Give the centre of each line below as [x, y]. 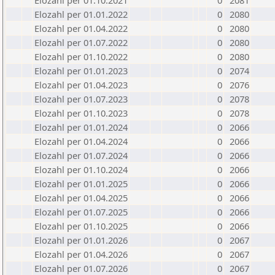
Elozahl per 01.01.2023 [81, 71]
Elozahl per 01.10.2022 [81, 56]
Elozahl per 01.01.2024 [81, 127]
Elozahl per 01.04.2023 [81, 85]
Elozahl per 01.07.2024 [81, 155]
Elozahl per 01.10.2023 [81, 113]
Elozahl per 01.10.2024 [81, 169]
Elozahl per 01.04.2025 [81, 198]
